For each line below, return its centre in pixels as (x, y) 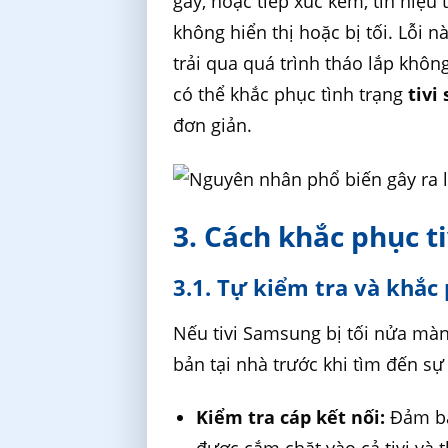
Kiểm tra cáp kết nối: (291, 417)
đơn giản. (213, 124)
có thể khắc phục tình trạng (291, 93)
